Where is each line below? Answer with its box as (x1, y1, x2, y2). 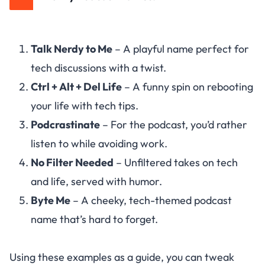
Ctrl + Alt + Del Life (31, 80, 122, 94)
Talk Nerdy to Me (31, 42, 112, 56)
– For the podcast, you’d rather (100, 118, 247, 132)
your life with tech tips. (31, 99, 138, 113)
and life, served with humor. (31, 174, 162, 189)
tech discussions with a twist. (31, 61, 166, 75)
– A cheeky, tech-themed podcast (70, 193, 232, 208)
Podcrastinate (31, 118, 100, 132)
